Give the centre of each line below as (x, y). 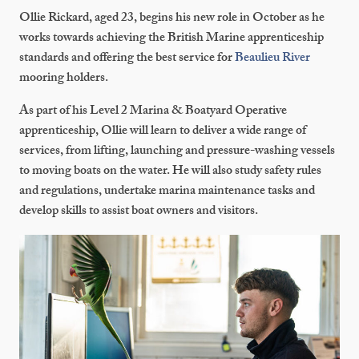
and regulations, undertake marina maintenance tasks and (167, 192)
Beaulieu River (272, 59)
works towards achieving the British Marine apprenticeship (171, 39)
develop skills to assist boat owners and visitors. (139, 212)
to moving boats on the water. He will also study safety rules (170, 172)
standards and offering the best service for (127, 59)
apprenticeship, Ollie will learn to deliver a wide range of (163, 132)
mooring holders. (64, 79)
